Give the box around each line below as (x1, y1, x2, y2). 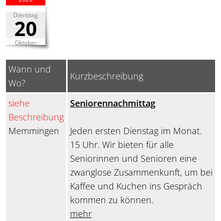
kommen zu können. (70, 194, 153, 206)
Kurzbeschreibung (70, 70, 143, 82)
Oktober (14, 38, 37, 47)
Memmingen (8, 125, 59, 137)
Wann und (8, 63, 51, 75)
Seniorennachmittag (70, 97, 155, 110)
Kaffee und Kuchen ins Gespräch (70, 180, 202, 192)
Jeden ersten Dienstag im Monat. (70, 125, 202, 137)
